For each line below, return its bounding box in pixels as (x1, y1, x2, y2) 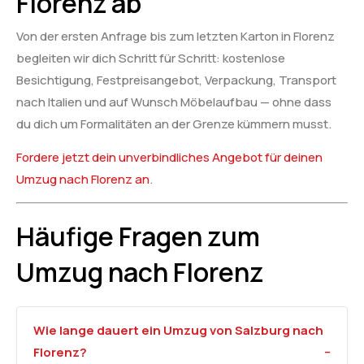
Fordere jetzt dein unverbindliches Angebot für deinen (16, 149, 323, 167)
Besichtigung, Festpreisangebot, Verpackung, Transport (16, 71, 336, 89)
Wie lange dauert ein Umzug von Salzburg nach (33, 321, 323, 339)
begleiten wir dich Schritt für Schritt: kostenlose (16, 49, 285, 67)
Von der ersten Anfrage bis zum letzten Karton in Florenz (16, 27, 335, 45)
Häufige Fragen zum (16, 218, 260, 254)
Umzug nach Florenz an (16, 171, 149, 188)
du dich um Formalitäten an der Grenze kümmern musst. (16, 115, 331, 132)
